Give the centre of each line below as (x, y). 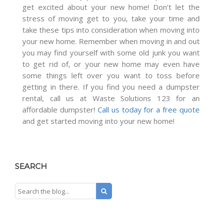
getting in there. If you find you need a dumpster (111, 87)
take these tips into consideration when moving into (111, 30)
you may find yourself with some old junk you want (111, 53)
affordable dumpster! (60, 110)
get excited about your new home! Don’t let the (111, 7)
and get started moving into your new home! (98, 121)
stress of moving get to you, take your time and (111, 19)
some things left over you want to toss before (111, 76)
